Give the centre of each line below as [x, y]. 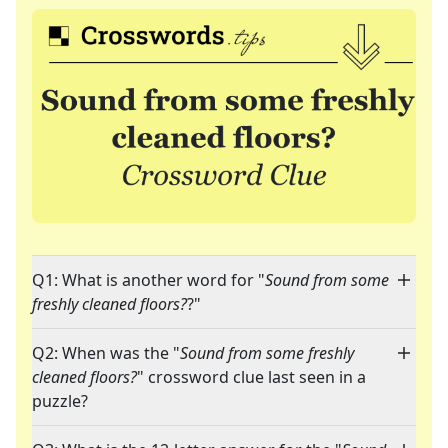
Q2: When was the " [106, 353]
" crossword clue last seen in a [251, 377]
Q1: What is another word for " [148, 280]
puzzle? [60, 401]
